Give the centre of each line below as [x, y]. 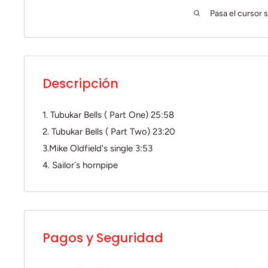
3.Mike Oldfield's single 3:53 [98, 148]
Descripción [80, 83]
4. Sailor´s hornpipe [80, 165]
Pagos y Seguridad [103, 238]
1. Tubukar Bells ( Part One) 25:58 [108, 115]
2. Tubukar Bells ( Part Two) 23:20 [109, 132]
